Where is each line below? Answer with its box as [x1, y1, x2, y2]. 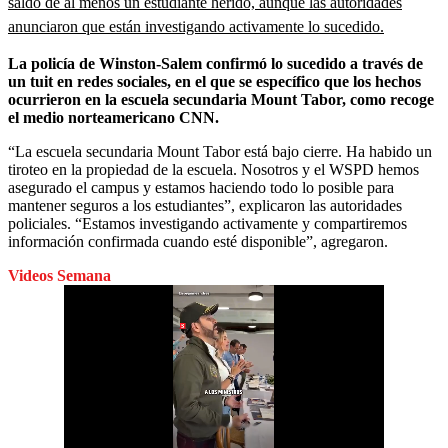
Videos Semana [8, 266, 111, 284]
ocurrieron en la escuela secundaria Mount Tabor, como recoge [8, 90, 434, 108]
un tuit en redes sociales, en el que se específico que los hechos [8, 72, 421, 90]
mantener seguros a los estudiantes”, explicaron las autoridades [8, 196, 402, 214]
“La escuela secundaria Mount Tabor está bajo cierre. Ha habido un [8, 142, 432, 160]
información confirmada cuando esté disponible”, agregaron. [8, 232, 388, 250]
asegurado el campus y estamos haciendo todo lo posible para [8, 178, 394, 196]
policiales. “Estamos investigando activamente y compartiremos [8, 214, 407, 232]
